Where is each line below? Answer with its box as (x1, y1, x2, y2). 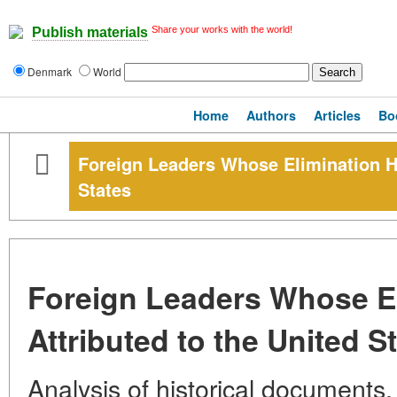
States (78, 176, 131, 202)
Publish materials (32, 25, 148, 41)
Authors (246, 106, 296, 124)
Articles (314, 106, 361, 124)
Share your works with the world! (152, 24, 292, 35)
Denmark (27, 64, 74, 79)
